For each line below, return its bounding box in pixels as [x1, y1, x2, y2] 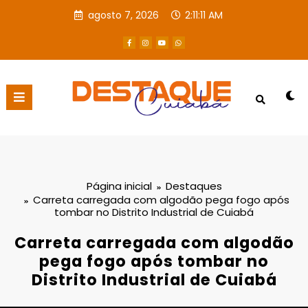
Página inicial [86, 179, 152, 194]
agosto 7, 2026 [88, 8, 159, 22]
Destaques [165, 179, 222, 194]
